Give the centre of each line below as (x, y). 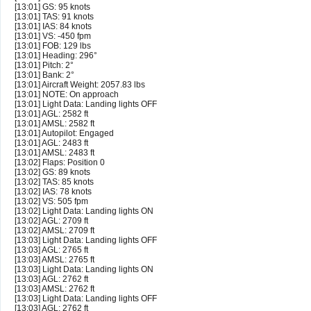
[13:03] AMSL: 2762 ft (54, 289)
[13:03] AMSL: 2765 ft (54, 260)
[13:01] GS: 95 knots (52, 7)
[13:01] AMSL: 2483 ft (54, 153)
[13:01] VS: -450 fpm (53, 36)
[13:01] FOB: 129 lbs (53, 46)
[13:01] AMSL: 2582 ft (54, 124)
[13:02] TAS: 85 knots (54, 182)
